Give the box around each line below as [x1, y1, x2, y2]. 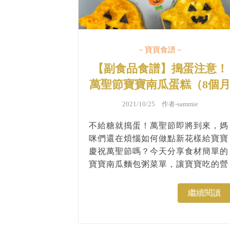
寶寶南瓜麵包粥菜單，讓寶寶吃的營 [89, 160, 228, 169]
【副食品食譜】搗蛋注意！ [92, 62, 228, 75]
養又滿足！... [89, 172, 140, 182]
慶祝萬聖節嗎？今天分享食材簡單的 [89, 147, 228, 156]
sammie [177, 100, 198, 108]
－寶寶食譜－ [137, 46, 183, 54]
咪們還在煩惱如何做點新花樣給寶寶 [89, 134, 228, 143]
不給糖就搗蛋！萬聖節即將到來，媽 [89, 121, 228, 130]
